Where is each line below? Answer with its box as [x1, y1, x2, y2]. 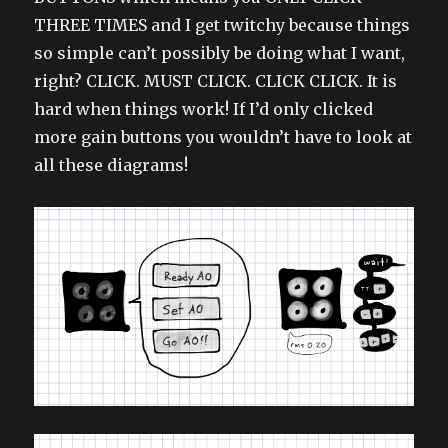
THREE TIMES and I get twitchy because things [34, 14, 411, 35]
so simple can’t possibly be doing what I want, [34, 42, 406, 63]
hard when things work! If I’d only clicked [34, 98, 374, 119]
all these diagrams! [34, 154, 189, 175]
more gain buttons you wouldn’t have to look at [34, 126, 413, 147]
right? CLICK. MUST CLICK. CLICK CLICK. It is [34, 70, 398, 91]
